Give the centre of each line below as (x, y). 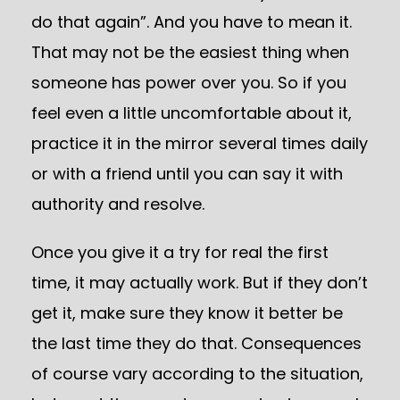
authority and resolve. (118, 204)
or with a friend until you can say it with (187, 174)
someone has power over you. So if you (189, 83)
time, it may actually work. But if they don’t (200, 283)
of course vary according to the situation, (197, 374)
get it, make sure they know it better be (187, 313)
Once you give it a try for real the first (180, 252)
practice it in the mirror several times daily (200, 143)
